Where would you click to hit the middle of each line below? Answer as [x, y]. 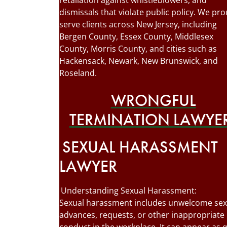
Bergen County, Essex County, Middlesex [136, 36]
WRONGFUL [153, 101]
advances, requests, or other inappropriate [142, 215]
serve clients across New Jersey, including [138, 24]
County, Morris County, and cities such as [138, 49]
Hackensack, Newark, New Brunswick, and [139, 61]
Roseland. [78, 73]
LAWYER [88, 166]
